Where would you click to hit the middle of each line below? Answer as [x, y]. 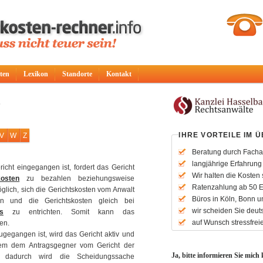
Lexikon [36, 74]
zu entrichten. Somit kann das [69, 212]
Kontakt [119, 74]
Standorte [77, 74]
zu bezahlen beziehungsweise [77, 178]
